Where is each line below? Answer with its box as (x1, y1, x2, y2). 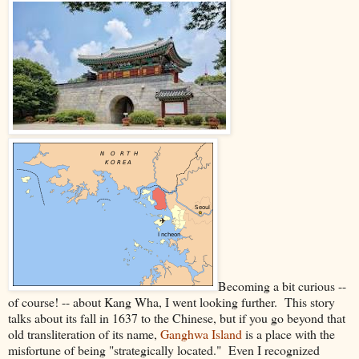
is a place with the (242, 325, 335, 342)
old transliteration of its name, (8, 325, 160, 342)
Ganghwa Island (160, 325, 242, 342)
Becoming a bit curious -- (218, 276, 346, 294)
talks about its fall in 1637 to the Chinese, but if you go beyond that (8, 309, 345, 326)
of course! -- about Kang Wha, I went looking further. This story (8, 292, 335, 310)
